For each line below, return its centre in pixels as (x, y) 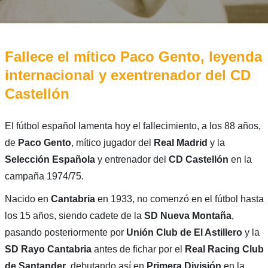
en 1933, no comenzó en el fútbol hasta (180, 199)
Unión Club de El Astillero (183, 232)
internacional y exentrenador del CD (127, 75)
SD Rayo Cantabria (48, 249)
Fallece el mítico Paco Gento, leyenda (133, 56)
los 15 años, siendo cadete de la (74, 215)
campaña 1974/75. (44, 176)
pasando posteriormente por (64, 232)
